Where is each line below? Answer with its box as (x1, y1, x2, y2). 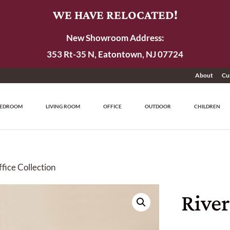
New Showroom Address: (66, 32, 164, 43)
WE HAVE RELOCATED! (52, 8, 178, 22)
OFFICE (103, 103, 122, 109)
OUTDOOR (145, 103, 171, 109)
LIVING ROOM (46, 103, 81, 109)
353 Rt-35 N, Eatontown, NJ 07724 (47, 49, 183, 60)
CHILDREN (194, 103, 221, 109)
